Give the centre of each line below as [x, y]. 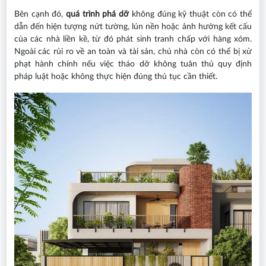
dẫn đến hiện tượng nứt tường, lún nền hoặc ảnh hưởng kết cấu [133, 27]
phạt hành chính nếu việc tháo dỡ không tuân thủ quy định [133, 64]
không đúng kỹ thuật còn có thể [192, 15]
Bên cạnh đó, [40, 15]
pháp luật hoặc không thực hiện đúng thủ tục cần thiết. [115, 77]
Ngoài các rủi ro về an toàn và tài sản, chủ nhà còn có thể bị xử [133, 52]
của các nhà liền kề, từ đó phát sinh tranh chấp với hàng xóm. [133, 39]
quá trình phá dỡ [99, 15]
